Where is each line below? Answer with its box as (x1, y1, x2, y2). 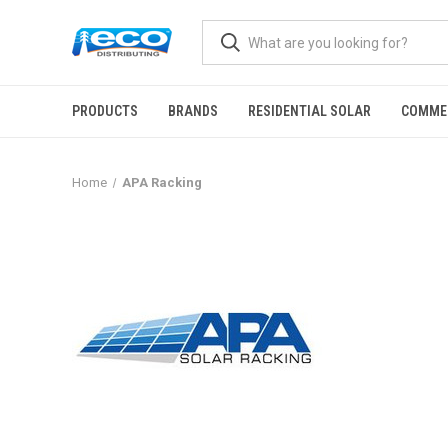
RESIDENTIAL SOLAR (248, 103, 371, 119)
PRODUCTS (72, 103, 138, 119)
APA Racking (121, 175, 202, 190)
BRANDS (168, 103, 218, 119)
